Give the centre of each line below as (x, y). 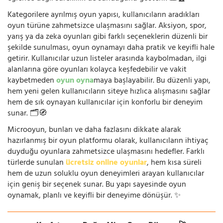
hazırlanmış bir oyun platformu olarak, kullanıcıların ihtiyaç (108, 141)
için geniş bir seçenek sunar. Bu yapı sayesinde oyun (97, 185)
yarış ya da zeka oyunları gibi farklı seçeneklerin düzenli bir (108, 37)
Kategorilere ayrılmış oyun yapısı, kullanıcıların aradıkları (104, 15)
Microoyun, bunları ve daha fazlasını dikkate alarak (94, 130)
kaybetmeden (32, 81)
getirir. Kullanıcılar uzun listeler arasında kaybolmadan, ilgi (107, 59)
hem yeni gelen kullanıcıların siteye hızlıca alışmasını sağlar (109, 92)
